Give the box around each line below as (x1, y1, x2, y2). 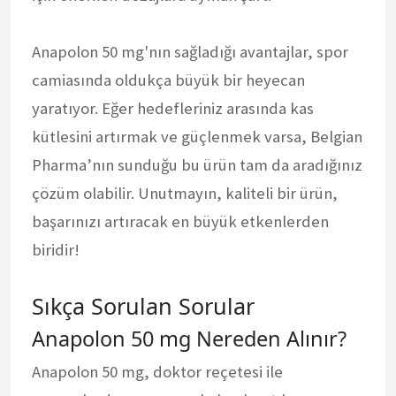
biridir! (32, 239, 80, 260)
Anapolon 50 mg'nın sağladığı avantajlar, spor (32, 41, 348, 62)
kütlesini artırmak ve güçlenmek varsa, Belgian (32, 126, 362, 147)
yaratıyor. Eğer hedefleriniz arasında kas (32, 97, 314, 118)
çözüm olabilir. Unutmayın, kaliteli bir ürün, (32, 182, 338, 203)
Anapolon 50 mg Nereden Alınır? (32, 324, 346, 353)
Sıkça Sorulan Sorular (32, 290, 255, 321)
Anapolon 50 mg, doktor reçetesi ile (32, 361, 283, 382)
